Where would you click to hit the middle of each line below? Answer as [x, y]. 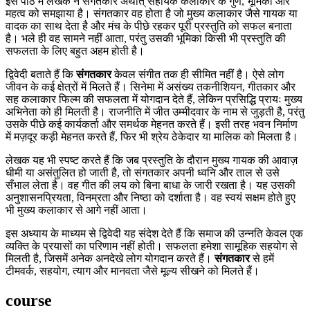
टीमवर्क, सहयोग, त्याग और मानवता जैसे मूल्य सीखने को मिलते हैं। [133, 271]
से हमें [262, 258]
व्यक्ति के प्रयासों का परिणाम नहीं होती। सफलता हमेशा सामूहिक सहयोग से [152, 246]
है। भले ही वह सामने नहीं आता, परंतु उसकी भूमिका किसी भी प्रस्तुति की [146, 38]
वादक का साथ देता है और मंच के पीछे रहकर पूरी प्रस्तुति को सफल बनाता [149, 26]
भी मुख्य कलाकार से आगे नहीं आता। [76, 210]
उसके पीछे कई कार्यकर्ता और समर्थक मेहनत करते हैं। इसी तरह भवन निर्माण [152, 124]
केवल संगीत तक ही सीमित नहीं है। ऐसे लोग [198, 74]
